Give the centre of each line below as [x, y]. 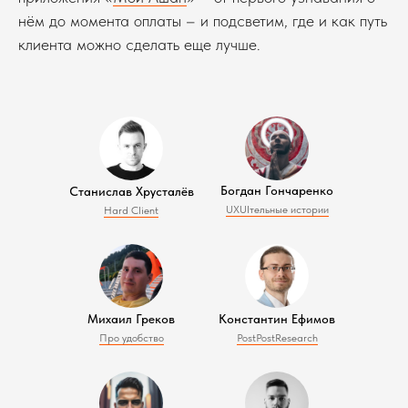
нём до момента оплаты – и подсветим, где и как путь [203, 20]
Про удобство [131, 338]
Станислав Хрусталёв [131, 191]
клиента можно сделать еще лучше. [139, 44]
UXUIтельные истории [277, 209]
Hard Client [131, 210]
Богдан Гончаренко [277, 190]
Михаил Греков [131, 319]
